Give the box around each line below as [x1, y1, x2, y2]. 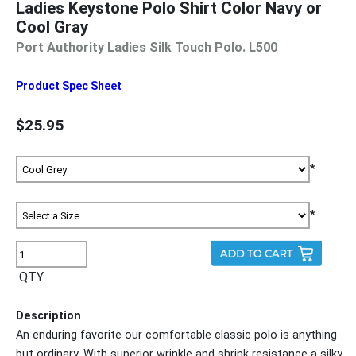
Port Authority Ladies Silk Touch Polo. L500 [16, 40, 277, 56]
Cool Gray [16, 17, 88, 37]
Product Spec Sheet [16, 79, 122, 93]
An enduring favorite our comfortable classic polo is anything [16, 328, 337, 342]
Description [16, 309, 81, 323]
